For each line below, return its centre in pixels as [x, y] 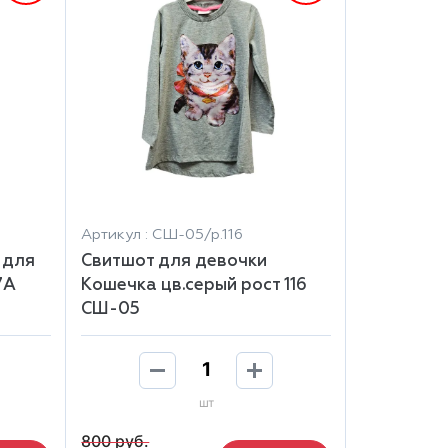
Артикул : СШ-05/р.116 [162, 234]
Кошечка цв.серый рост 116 [194, 285]
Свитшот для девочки [174, 261]
